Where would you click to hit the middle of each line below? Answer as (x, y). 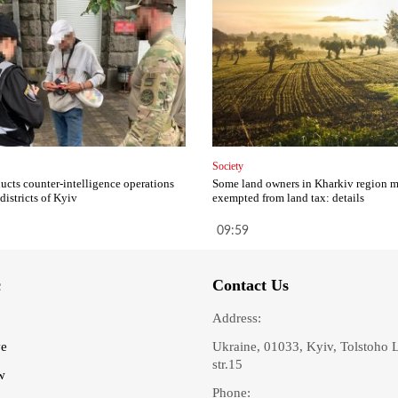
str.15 (227, 365)
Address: (237, 318)
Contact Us (251, 286)
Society (227, 167)
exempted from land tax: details (288, 198)
